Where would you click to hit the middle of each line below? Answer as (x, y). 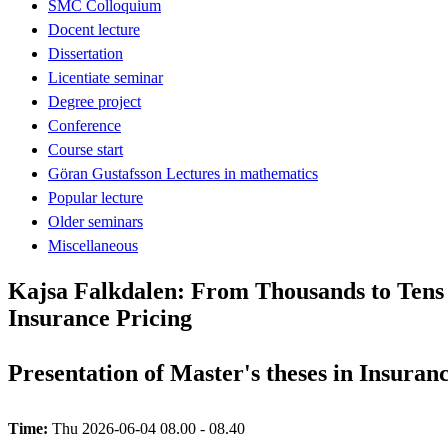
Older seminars (95, 221)
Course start (85, 149)
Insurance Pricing (100, 317)
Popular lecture (95, 197)
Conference (84, 125)
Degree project (94, 101)
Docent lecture (94, 29)
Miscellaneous (93, 245)
